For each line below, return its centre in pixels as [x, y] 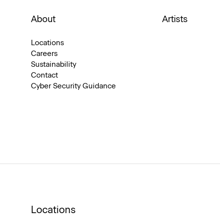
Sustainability [54, 64]
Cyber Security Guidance [73, 86]
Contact [44, 75]
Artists [175, 19]
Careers [44, 54]
